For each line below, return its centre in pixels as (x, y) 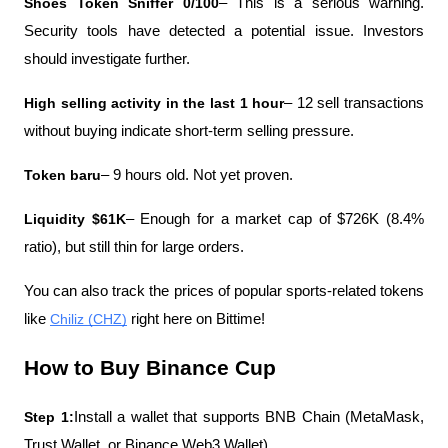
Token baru (62, 174)
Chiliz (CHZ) (88, 318)
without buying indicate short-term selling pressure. (189, 130)
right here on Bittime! (198, 318)
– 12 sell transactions (354, 102)
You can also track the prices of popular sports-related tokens (224, 290)
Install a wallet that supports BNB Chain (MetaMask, (248, 416)
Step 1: (49, 416)
